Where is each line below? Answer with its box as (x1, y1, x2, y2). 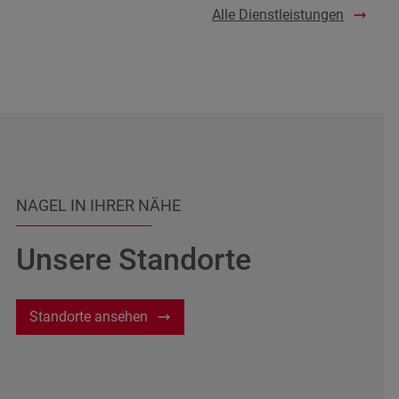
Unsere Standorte (16, 241, 251, 278)
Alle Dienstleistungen (212, 6, 344, 24)
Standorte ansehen (29, 308, 148, 326)
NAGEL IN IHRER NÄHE (16, 196, 181, 216)
